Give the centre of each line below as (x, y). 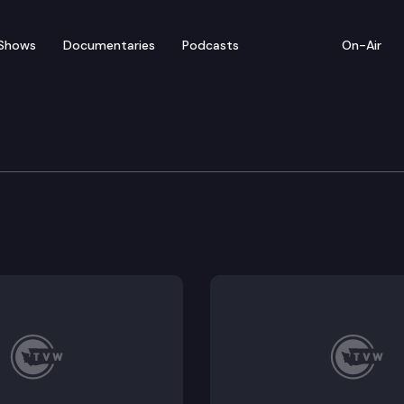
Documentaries (109, 45)
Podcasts (211, 45)
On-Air (362, 45)
